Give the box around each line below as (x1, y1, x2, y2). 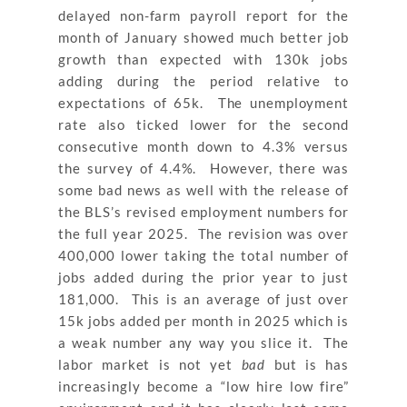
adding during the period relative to (58, 73, 349, 90)
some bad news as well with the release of (58, 182, 349, 199)
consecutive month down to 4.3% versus (58, 138, 349, 155)
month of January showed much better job (58, 29, 349, 46)
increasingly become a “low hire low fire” (58, 378, 349, 395)
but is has (265, 356, 349, 373)
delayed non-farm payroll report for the (58, 7, 349, 25)
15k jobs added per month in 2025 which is (58, 313, 349, 330)
